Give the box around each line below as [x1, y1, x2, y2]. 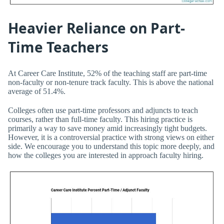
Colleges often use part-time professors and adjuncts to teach [8, 105, 198, 114]
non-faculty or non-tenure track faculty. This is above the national [8, 78, 213, 87]
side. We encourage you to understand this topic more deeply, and [8, 141, 214, 150]
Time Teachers [8, 37, 108, 56]
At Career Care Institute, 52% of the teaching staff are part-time [8, 69, 207, 78]
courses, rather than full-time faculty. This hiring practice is [8, 114, 192, 123]
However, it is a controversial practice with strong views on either [8, 132, 214, 141]
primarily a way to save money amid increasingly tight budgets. [8, 123, 207, 132]
